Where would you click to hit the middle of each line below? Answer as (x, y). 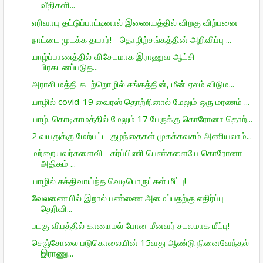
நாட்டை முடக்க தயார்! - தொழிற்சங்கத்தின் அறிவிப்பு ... (131, 39)
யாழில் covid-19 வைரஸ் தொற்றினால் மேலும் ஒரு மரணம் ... (140, 101)
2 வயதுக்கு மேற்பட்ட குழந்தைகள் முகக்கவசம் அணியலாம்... (141, 136)
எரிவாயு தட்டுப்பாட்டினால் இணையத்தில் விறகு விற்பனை (134, 22)
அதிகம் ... (58, 163)
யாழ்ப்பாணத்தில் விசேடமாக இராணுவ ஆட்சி (113, 56)
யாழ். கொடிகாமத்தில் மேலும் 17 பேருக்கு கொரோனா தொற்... (142, 118)
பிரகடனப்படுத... (69, 67)
